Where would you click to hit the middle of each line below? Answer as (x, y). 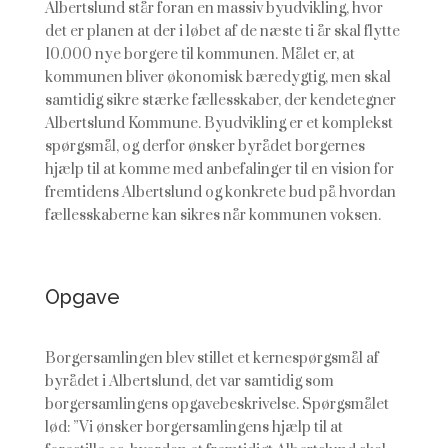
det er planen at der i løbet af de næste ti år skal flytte (222, 31)
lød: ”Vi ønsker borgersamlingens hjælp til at (193, 427)
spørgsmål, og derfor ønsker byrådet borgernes (204, 146)
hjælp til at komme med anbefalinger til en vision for (219, 169)
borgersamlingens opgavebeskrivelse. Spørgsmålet (216, 404)
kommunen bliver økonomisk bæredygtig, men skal (217, 77)
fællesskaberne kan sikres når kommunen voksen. (212, 215)
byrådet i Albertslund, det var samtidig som (189, 381)
